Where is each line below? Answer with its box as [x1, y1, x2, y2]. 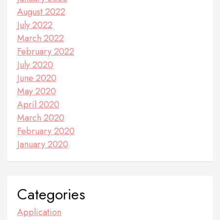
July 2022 [17, 19, 53, 32]
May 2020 [17, 85, 56, 98]
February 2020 [17, 125, 75, 138]
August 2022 [17, 5, 65, 19]
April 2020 [17, 98, 59, 111]
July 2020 [17, 58, 53, 72]
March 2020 [17, 111, 64, 125]
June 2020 [17, 72, 56, 85]
